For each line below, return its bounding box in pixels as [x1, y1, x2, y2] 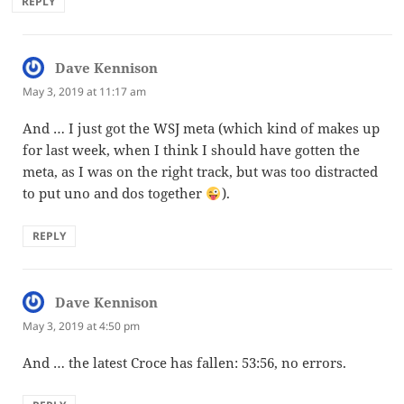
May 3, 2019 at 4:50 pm [23, 318, 141, 335]
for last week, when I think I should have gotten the [23, 141, 361, 160]
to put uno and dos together [23, 184, 207, 203]
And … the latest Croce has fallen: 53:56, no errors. [23, 353, 347, 372]
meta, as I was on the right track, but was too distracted [23, 162, 379, 181]
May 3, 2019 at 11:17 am [23, 84, 147, 99]
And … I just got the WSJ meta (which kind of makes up [23, 119, 381, 138]
